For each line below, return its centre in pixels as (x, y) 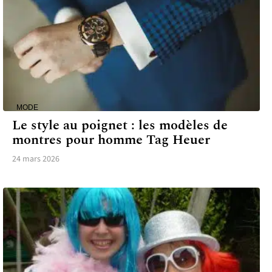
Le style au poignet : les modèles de (120, 126)
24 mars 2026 (36, 159)
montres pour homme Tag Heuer (111, 140)
